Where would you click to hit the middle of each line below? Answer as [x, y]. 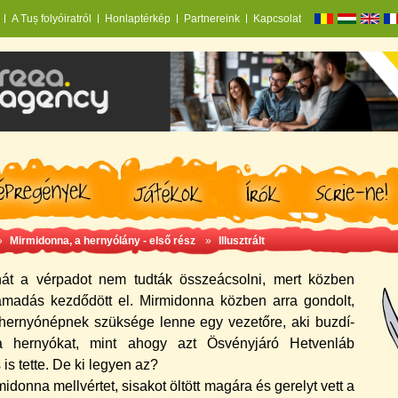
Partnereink [212, 19]
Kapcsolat [277, 19]
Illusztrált [242, 241]
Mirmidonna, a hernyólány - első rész [104, 241]
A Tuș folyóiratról [52, 19]
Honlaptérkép [138, 19]
